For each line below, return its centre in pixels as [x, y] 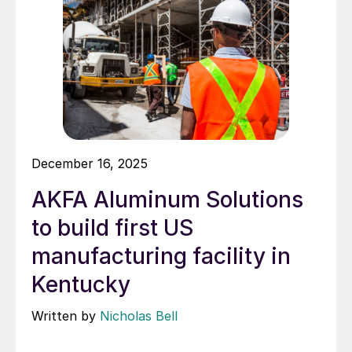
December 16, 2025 [90, 164]
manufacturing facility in [161, 257]
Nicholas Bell [139, 316]
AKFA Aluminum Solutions [167, 200]
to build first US [112, 228]
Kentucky [81, 285]
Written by [66, 316]
